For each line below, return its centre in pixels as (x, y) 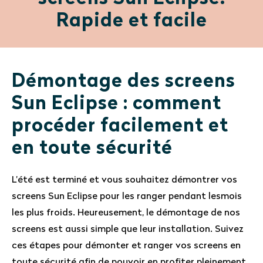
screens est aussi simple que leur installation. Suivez (128, 230)
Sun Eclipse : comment (117, 104)
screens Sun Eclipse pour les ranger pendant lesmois (127, 197)
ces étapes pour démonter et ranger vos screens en (126, 246)
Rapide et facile (131, 22)
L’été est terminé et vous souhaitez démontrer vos (124, 180)
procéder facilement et (120, 127)
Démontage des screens (124, 82)
